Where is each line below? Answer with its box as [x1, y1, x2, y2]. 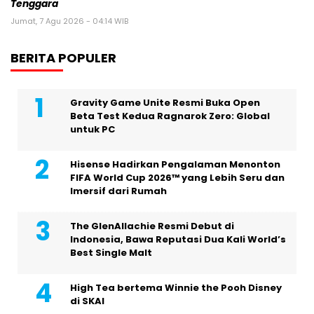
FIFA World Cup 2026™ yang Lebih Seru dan [70, 170, 285, 184]
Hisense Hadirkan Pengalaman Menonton [70, 157, 280, 171]
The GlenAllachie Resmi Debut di [70, 219, 234, 233]
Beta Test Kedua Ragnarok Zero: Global [70, 109, 270, 123]
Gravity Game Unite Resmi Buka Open [70, 95, 260, 109]
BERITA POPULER [11, 48, 116, 67]
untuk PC [70, 122, 115, 136]
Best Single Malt [70, 245, 152, 259]
